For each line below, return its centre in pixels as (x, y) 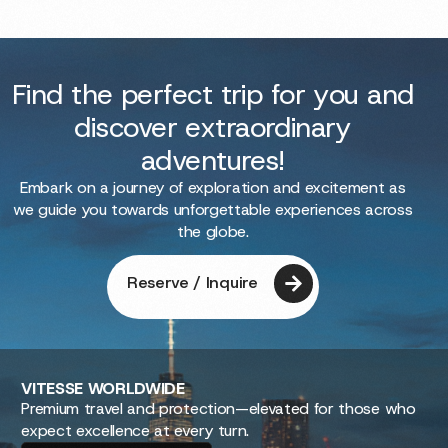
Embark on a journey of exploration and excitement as (213, 188)
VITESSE (52, 389)
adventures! (212, 161)
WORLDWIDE (133, 389)
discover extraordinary (213, 128)
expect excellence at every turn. (135, 431)
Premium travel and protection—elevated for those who (218, 409)
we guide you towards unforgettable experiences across (213, 210)
